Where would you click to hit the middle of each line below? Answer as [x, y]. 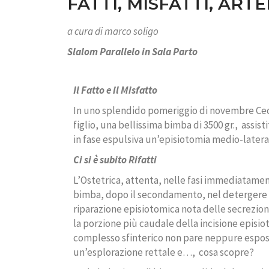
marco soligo [131, 32]
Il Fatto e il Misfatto [115, 90]
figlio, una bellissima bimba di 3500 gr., [156, 125]
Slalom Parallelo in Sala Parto [132, 52]
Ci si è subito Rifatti [115, 160]
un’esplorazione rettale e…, [134, 252]
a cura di [86, 32]
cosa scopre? [226, 252]
